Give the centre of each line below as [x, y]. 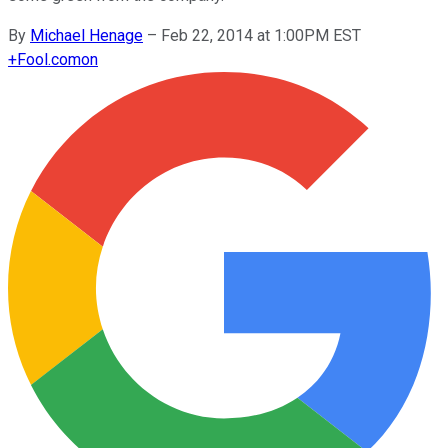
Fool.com [49, 59]
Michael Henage [86, 35]
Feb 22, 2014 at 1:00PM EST [261, 35]
